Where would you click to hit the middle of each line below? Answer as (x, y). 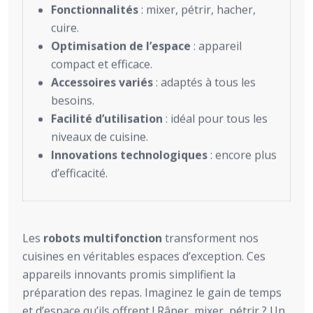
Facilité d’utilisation (107, 118)
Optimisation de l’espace (121, 46)
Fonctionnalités (95, 9)
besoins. (73, 100)
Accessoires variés (102, 82)
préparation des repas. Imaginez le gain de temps (152, 292)
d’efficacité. (79, 173)
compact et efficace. (102, 64)
